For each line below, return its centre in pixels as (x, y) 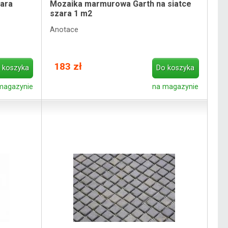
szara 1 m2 (71, 14)
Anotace (64, 30)
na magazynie (176, 87)
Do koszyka (176, 68)
